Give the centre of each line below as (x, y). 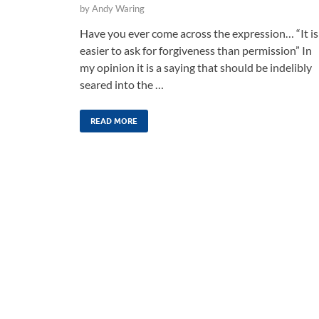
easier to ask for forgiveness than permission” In (196, 50)
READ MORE (114, 121)
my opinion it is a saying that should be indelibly (196, 67)
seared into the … (122, 84)
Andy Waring (118, 8)
